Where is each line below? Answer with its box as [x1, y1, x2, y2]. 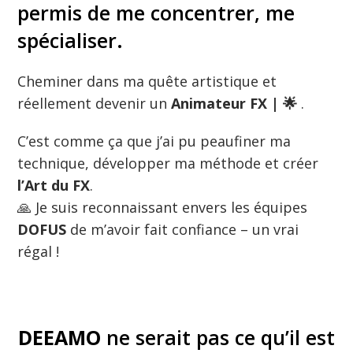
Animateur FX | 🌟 [171, 93, 302, 113]
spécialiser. [17, 26, 124, 54]
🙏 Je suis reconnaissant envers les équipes [17, 197, 308, 217]
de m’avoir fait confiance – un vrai [66, 219, 299, 239]
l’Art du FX [17, 175, 91, 195]
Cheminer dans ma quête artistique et [17, 71, 277, 91]
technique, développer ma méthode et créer [17, 153, 319, 173]
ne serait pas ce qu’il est [101, 323, 335, 351]
